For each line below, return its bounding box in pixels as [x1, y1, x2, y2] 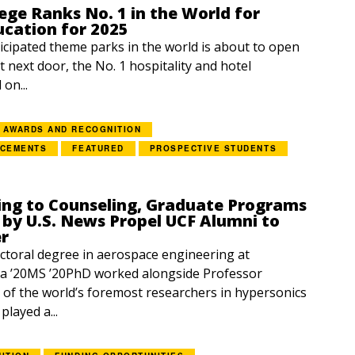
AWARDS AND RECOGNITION [2, 124, 142, 135]
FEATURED [72, 143, 124, 154]
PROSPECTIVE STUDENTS [149, 143, 277, 154]
